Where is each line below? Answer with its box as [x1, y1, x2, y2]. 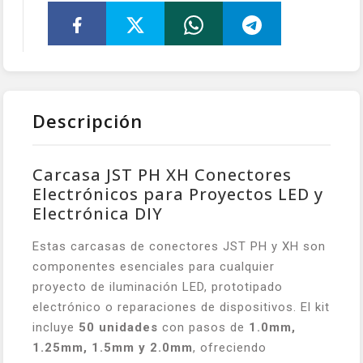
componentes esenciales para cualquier [32, 259, 275, 274]
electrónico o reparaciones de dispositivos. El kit [32, 300, 330, 314]
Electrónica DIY [32, 203, 163, 224]
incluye [32, 320, 79, 335]
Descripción [32, 109, 143, 133]
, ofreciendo [193, 340, 267, 355]
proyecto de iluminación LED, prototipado [32, 280, 283, 294]
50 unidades [79, 320, 158, 335]
